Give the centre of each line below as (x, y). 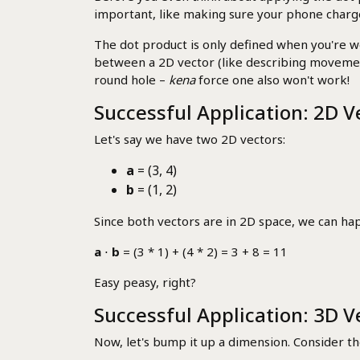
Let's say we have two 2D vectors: (190, 139)
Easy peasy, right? (145, 282)
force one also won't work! (272, 79)
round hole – (131, 79)
